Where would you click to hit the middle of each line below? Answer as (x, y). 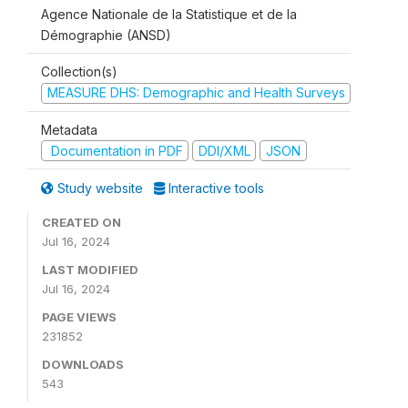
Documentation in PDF (115, 150)
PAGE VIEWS (79, 317)
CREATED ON (82, 223)
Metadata (69, 129)
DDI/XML (224, 150)
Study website (100, 189)
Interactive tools (214, 189)
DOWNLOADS (83, 365)
